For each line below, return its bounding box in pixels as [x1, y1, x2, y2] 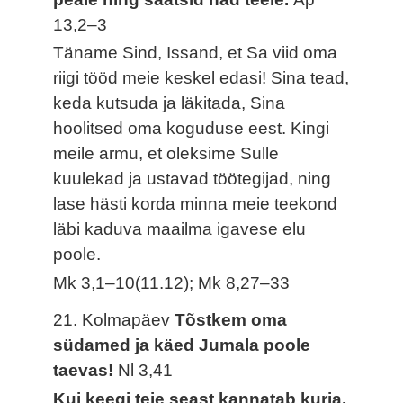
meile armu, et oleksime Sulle [53, 144, 280, 164]
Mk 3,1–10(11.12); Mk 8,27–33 [53, 273, 291, 293]
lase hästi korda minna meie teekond [53, 194, 338, 214]
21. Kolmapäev [53, 310, 175, 330]
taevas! [53, 361, 119, 381]
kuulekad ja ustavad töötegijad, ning [53, 169, 332, 189]
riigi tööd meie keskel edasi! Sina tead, [53, 68, 350, 88]
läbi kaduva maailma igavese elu [53, 219, 307, 239]
